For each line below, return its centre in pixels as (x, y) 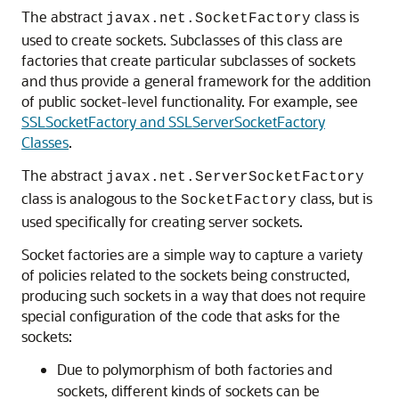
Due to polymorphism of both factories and (195, 370)
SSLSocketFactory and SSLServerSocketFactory (173, 122)
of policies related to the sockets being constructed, (186, 275)
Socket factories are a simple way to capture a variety (192, 255)
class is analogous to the (101, 199)
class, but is (334, 199)
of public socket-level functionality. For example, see (190, 102)
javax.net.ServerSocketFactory (235, 178)
